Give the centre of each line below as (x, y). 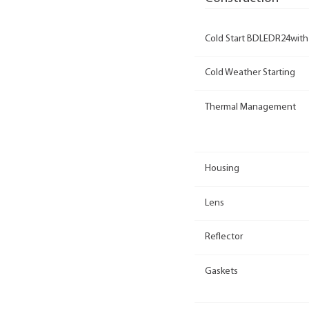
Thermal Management (250, 107)
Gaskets (221, 271)
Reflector (224, 237)
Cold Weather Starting (250, 73)
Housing (222, 169)
